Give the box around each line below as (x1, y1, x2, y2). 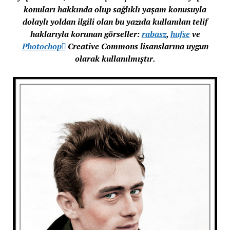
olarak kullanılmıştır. (74, 53, 156, 64)
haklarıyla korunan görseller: (30, 28, 142, 40)
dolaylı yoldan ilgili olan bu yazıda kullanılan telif (23, 16, 207, 27)
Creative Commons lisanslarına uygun (65, 41, 208, 52)
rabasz (141, 28, 166, 40)
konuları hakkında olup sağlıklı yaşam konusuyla (24, 4, 206, 15)
